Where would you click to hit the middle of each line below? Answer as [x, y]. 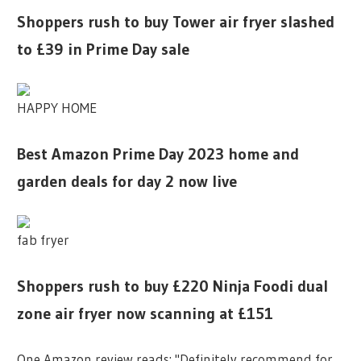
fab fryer [44, 240]
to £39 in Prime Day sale [104, 49]
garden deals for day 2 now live [127, 181]
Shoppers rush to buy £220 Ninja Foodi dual [173, 286]
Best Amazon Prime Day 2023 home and [158, 154]
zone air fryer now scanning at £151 [145, 313]
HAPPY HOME [57, 108]
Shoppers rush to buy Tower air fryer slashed [176, 21]
